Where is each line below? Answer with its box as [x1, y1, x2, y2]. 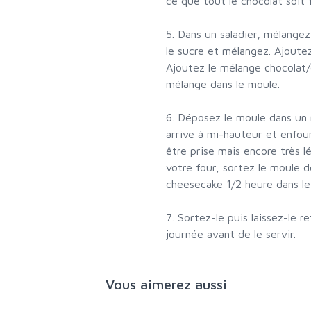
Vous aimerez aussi [105, 276, 227, 293]
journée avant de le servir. [166, 228, 296, 241]
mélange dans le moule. [166, 78, 280, 91]
